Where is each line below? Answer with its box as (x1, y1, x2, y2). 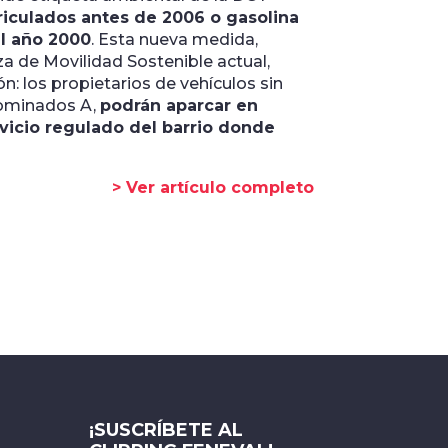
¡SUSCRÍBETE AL (89, 418, 244, 441)
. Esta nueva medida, (90, 30, 258, 50)
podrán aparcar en (99, 96, 258, 116)
